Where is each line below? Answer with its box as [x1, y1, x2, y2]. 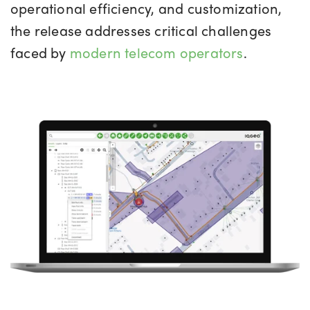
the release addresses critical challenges [10, 20, 272, 41]
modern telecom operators [69, 42, 244, 63]
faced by [10, 42, 70, 63]
